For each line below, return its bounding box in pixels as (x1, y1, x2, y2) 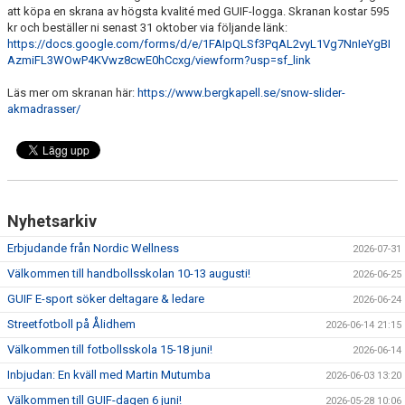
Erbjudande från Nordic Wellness (7, 241, 179, 256)
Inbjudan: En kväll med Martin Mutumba (7, 368, 211, 382)
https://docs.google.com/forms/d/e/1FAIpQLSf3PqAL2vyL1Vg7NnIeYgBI (7, 37, 391, 52)
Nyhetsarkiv (7, 212, 97, 231)
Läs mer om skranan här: (7, 86, 137, 100)
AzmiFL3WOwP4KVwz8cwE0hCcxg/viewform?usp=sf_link (7, 53, 311, 68)
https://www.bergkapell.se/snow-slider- (137, 86, 345, 100)
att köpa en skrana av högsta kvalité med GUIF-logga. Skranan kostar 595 (7, 5, 389, 19)
